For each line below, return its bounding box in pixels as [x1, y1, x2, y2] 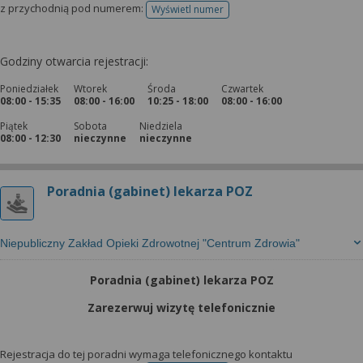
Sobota [74, 119, 107, 133]
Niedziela [139, 119, 182, 133]
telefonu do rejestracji [186, 7, 288, 22]
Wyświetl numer [152, 2, 224, 16]
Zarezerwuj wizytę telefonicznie [88, 300, 275, 315]
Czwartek [221, 82, 263, 96]
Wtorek [74, 82, 107, 96]
